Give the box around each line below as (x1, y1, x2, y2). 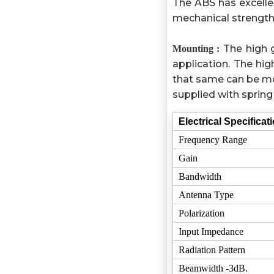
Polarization (178, 208, 224, 218)
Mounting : (172, 43, 220, 54)
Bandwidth (178, 171, 221, 182)
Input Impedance (178, 226, 243, 237)
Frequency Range (178, 135, 247, 145)
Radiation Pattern (178, 245, 245, 255)
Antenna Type (178, 190, 234, 200)
